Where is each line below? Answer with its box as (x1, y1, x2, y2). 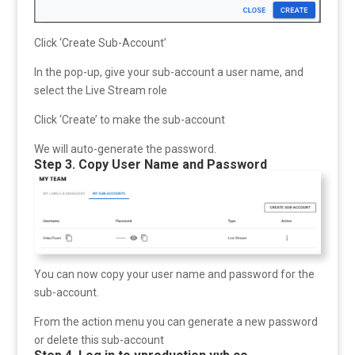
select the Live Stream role (33, 84, 167, 97)
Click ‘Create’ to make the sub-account (33, 113, 225, 127)
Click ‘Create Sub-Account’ (33, 36, 166, 50)
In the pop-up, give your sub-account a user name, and (33, 66, 303, 79)
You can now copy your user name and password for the (33, 268, 315, 281)
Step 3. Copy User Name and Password (33, 157, 267, 173)
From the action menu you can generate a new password (33, 315, 318, 329)
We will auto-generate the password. (33, 143, 216, 156)
